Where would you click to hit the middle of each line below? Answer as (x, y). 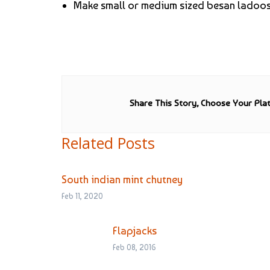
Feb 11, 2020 (82, 196)
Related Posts (108, 143)
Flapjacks (135, 230)
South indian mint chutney (122, 179)
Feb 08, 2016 (134, 247)
